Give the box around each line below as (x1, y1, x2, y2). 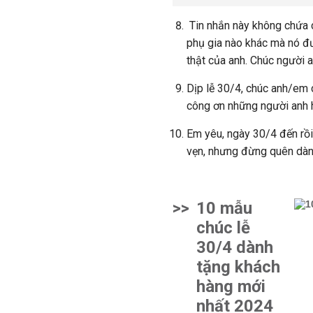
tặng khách (196, 257, 280, 277)
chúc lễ (196, 218, 250, 238)
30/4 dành (196, 238, 273, 257)
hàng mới (196, 277, 265, 296)
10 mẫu (196, 198, 252, 218)
